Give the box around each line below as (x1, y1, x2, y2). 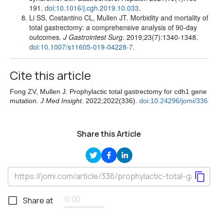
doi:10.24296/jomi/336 (139, 96, 208, 105)
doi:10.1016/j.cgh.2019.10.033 (45, 2, 139, 13)
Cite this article (10, 67, 91, 83)
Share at (23, 195, 53, 206)
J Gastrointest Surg (63, 32, 123, 42)
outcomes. (29, 32, 63, 42)
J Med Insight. (40, 96, 84, 105)
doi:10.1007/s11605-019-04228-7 (29, 41, 133, 52)
